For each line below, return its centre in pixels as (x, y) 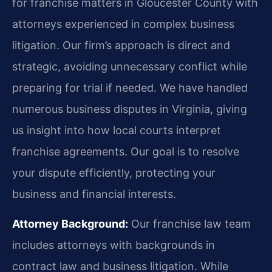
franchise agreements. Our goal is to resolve (126, 151)
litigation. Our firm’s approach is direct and (121, 45)
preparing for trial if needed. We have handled (130, 87)
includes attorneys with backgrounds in (114, 245)
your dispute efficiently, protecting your (114, 172)
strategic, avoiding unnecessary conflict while (130, 66)
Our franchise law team (189, 224)
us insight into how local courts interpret (117, 130)
